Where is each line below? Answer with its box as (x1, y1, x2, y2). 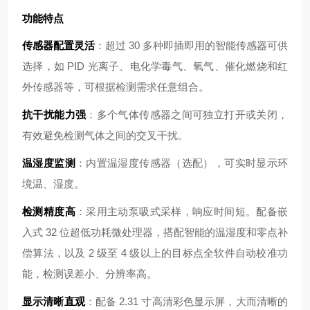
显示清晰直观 (22, 295, 85, 307)
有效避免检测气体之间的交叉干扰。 (22, 129, 188, 141)
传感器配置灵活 (22, 39, 95, 51)
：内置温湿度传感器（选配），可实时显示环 (75, 157, 288, 169)
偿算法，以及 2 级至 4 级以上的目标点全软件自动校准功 (22, 247, 288, 259)
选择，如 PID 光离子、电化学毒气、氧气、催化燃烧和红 (22, 60, 288, 72)
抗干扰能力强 (22, 109, 86, 120)
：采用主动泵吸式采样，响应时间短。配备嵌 (75, 206, 288, 217)
